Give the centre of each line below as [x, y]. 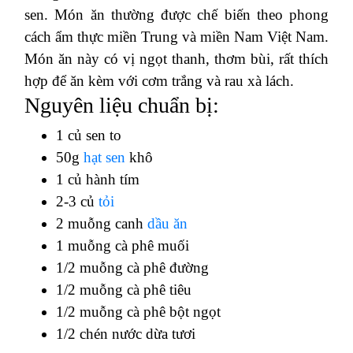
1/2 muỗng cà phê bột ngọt [138, 311]
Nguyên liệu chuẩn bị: [122, 105]
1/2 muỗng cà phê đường [132, 267]
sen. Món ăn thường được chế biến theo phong [176, 14]
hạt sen [102, 157]
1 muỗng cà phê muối [123, 245]
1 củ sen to [89, 135]
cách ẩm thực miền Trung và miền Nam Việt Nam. [176, 36]
